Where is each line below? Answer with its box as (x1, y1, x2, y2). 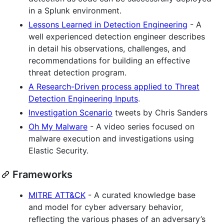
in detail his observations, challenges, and (28, 43, 186, 53)
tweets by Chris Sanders (112, 107, 207, 117)
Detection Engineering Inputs (28, 93, 138, 103)
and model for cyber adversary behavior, (28, 201, 183, 212)
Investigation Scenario (28, 107, 112, 117)
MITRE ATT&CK (28, 189, 85, 200)
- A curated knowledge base (85, 189, 195, 200)
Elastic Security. (28, 145, 88, 155)
